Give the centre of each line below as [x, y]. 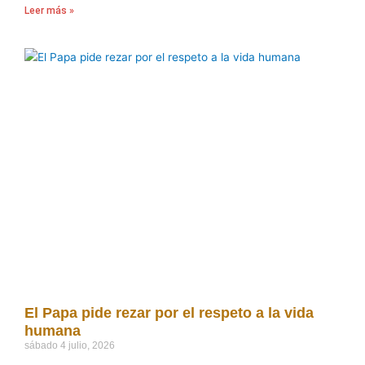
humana [53, 330]
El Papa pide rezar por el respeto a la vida [169, 312]
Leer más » [49, 10]
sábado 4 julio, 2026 [70, 345]
